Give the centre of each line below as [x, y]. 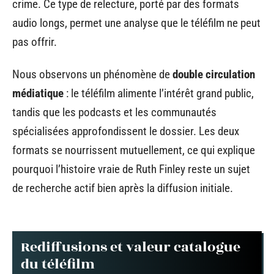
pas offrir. [35, 42]
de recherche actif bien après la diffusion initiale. [123, 188]
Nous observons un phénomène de [92, 74]
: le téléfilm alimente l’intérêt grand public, [159, 93]
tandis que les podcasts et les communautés [114, 112]
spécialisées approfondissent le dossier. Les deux [126, 131]
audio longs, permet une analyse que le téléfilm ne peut [136, 23]
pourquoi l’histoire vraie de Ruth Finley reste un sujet [131, 169]
